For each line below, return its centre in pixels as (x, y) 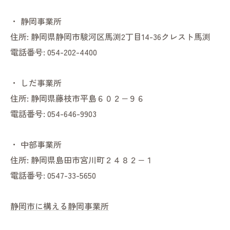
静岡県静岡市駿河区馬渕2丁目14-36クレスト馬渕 (121, 37)
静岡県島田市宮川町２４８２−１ (92, 160)
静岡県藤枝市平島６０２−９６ (88, 98)
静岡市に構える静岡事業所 (60, 206)
